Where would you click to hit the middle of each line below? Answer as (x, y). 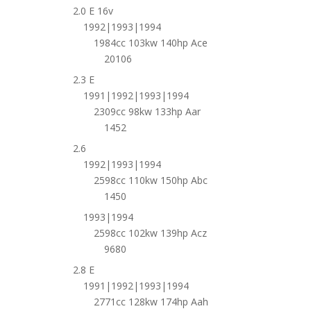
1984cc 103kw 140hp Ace (150, 42)
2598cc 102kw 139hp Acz (150, 233)
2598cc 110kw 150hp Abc (150, 180)
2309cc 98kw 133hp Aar (147, 111)
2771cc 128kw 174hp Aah (151, 301)
